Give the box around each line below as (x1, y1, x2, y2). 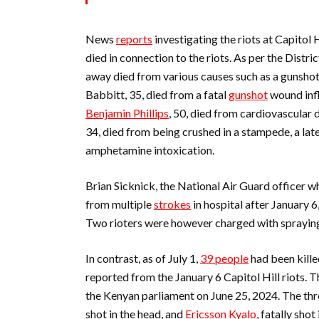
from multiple (85, 197, 154, 211)
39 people (200, 251, 249, 265)
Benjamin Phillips (85, 106, 169, 120)
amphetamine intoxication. (85, 143, 214, 157)
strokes (154, 197, 191, 211)
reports (116, 32, 152, 46)
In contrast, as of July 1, (85, 251, 200, 265)
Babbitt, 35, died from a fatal (85, 88, 229, 101)
